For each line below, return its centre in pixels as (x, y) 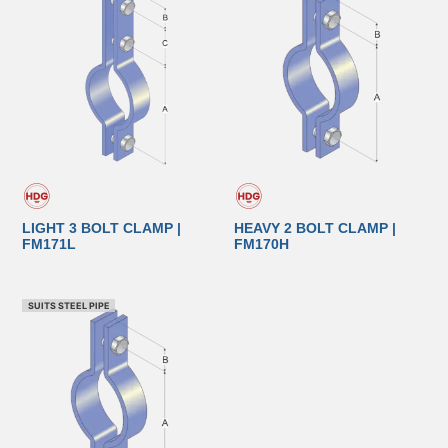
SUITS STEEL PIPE (68, 306)
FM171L (49, 244)
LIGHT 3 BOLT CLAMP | (102, 228)
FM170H (261, 244)
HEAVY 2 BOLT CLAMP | (315, 228)
